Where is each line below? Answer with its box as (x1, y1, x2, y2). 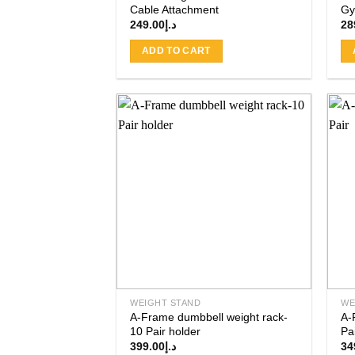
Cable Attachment (130, 3, 219, 17)
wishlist (268, 171, 300, 181)
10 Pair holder (130, 325, 201, 338)
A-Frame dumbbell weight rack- (130, 311, 288, 324)
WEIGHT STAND (130, 298, 201, 308)
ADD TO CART (141, 45, 211, 55)
